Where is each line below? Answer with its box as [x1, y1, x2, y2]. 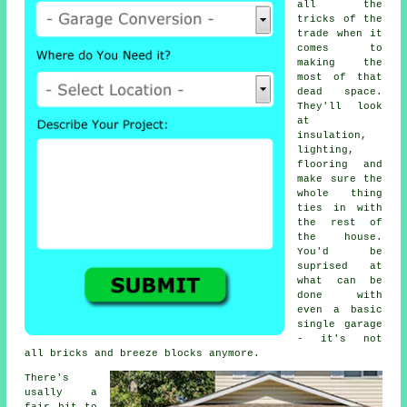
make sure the [297, 174, 382, 184]
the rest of [297, 217, 382, 228]
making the [297, 57, 382, 68]
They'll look [297, 101, 382, 112]
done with [297, 290, 382, 301]
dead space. [297, 86, 382, 97]
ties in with [297, 203, 382, 213]
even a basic [297, 304, 382, 315]
